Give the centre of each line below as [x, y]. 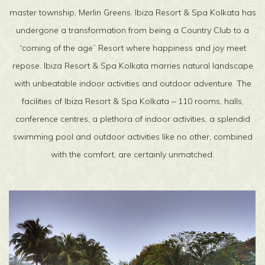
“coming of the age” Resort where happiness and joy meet [132, 48]
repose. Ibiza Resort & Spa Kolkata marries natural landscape [132, 66]
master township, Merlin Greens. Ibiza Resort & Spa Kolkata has [132, 12]
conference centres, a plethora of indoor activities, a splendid [132, 119]
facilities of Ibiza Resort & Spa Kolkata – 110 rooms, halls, [132, 101]
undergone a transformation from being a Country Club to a [132, 30]
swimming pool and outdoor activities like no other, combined [132, 137]
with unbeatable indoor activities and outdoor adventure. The [132, 83]
